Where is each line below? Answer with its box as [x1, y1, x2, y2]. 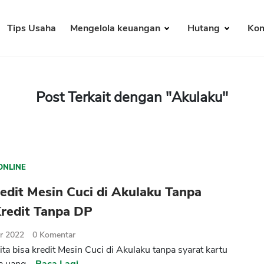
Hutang [187, 22, 223, 35]
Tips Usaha [6, 22, 56, 35]
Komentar [39, 229, 76, 241]
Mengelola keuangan [70, 22, 163, 35]
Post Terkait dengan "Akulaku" [36, 88, 228, 107]
